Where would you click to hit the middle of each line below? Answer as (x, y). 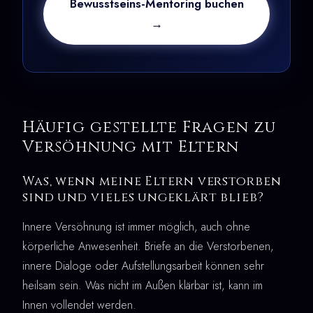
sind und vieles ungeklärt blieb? (143, 197)
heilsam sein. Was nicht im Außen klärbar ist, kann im (143, 285)
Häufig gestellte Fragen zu (150, 127)
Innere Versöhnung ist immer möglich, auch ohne (136, 226)
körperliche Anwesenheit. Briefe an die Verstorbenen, (148, 246)
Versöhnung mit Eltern (131, 146)
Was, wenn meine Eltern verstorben (152, 181)
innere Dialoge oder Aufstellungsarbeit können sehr (143, 265)
